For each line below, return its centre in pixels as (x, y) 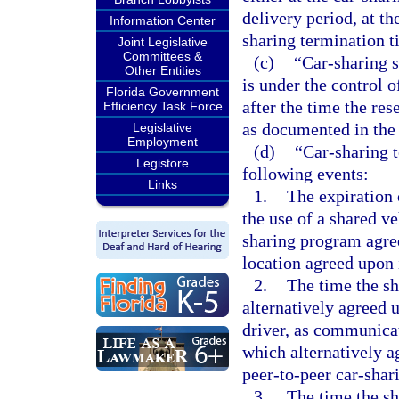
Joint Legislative (163, 42)
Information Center (163, 20)
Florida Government (163, 92)
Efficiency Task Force (163, 106)
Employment (163, 142)
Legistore (163, 163)
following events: (305, 174)
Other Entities (163, 70)
